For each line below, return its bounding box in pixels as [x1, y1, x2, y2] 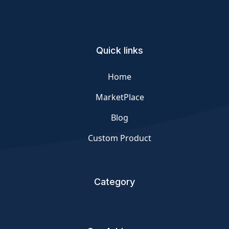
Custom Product [88, 132, 151, 144]
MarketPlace [95, 91, 144, 103]
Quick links [96, 45, 143, 56]
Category [94, 176, 135, 187]
